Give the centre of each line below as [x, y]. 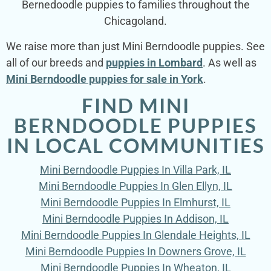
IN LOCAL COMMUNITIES [135, 145]
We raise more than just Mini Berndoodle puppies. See [135, 46]
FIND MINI [135, 106]
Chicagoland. [135, 21]
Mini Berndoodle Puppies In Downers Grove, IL [135, 252]
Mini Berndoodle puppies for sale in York [105, 79]
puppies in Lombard [154, 62]
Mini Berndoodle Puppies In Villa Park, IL [135, 170]
